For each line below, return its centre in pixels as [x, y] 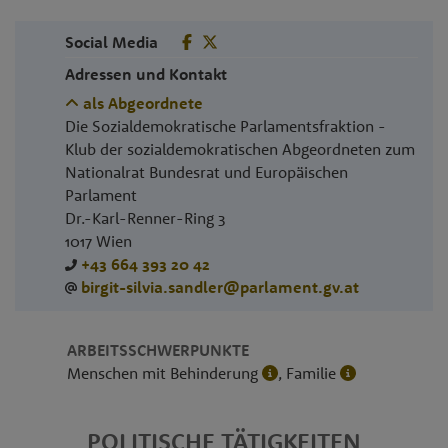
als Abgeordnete [140, 102]
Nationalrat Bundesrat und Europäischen [206, 171]
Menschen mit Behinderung [165, 373]
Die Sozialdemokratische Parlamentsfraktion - [225, 125]
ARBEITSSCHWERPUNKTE [158, 350]
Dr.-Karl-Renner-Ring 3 [145, 217]
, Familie [309, 373]
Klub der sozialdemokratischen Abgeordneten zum [239, 148]
